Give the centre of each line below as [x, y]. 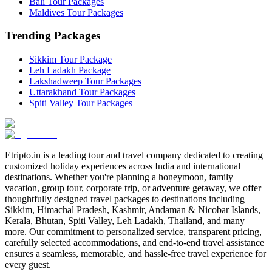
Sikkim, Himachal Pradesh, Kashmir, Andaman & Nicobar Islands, [133, 210]
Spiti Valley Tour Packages [81, 103]
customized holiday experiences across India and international [123, 166]
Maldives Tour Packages [76, 12]
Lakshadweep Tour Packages [85, 81]
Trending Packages [53, 36]
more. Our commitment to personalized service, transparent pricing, [133, 232]
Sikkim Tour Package [70, 59]
